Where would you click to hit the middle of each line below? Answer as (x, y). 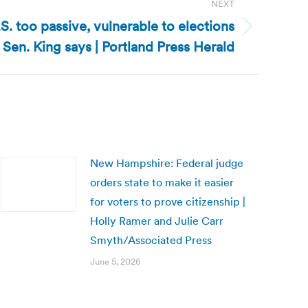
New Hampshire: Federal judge (167, 163)
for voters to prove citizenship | (168, 201)
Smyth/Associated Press (151, 240)
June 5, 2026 (115, 262)
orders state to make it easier (162, 182)
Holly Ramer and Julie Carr (157, 221)
